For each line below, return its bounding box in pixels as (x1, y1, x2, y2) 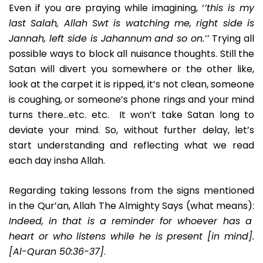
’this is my (204, 1, 254, 15)
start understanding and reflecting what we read (9, 139, 254, 153)
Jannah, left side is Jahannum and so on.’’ (9, 32, 210, 46)
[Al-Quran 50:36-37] (9, 245, 104, 259)
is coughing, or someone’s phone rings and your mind (9, 93, 254, 107)
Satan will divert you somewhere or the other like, (9, 62, 254, 76)
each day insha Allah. (9, 154, 105, 168)
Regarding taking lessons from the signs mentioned (9, 184, 254, 198)
